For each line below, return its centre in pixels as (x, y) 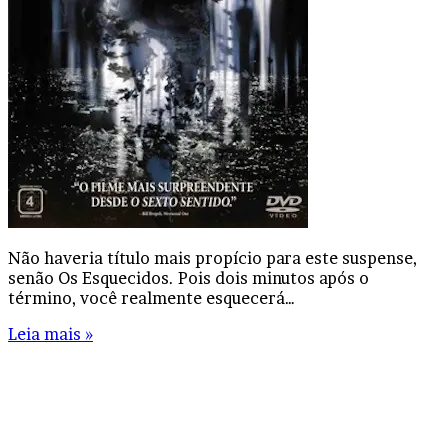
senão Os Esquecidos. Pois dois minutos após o (188, 277)
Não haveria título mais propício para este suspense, (212, 257)
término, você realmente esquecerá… (151, 297)
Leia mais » (50, 333)
